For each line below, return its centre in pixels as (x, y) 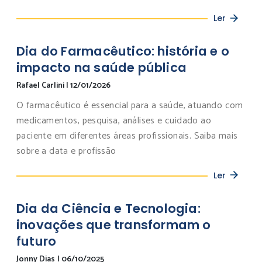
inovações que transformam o (114, 225)
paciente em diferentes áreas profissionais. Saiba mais (127, 136)
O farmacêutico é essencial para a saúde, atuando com (130, 106)
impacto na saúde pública (102, 68)
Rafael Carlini (41, 86)
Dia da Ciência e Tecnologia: (108, 208)
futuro (37, 241)
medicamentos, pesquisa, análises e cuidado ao (114, 121)
